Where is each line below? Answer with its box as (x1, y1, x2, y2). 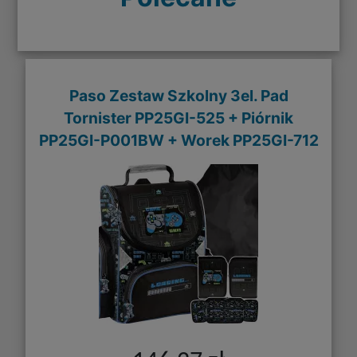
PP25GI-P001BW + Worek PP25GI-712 (38, 130, 319, 150)
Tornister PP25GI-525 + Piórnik (64, 108, 293, 127)
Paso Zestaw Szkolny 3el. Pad (69, 85, 288, 105)
